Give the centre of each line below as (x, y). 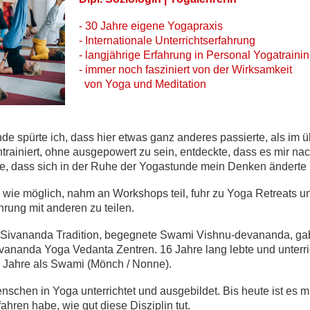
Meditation (181, 84)
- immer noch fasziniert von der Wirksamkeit (185, 70)
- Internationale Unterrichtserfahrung (167, 41)
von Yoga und (116, 84)
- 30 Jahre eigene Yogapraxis (151, 26)
